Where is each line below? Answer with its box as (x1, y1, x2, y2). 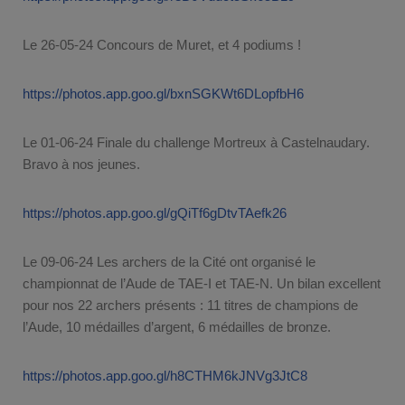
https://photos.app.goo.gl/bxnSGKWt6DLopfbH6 (23, 85, 304, 101)
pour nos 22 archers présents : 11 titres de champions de (23, 297, 358, 313)
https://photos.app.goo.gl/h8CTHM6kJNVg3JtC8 (23, 367, 307, 383)
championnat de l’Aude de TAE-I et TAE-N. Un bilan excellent (23, 275, 381, 291)
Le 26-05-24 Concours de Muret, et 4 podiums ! (23, 36, 301, 52)
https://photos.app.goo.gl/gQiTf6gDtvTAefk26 (23, 204, 287, 221)
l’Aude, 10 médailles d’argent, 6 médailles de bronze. (23, 318, 331, 334)
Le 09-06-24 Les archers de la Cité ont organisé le (23, 253, 316, 269)
